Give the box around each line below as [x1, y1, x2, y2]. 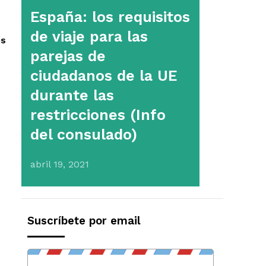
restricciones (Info [30, 106, 166, 123]
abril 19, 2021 [30, 159, 89, 170]
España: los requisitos [30, 8, 190, 26]
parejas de [30, 47, 106, 65]
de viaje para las [30, 28, 148, 45]
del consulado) [30, 126, 137, 143]
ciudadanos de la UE [30, 67, 177, 84]
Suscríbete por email [27, 214, 141, 227]
